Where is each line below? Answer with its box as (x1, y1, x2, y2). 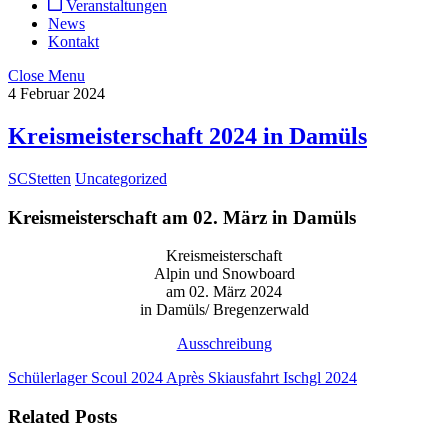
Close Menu (8, 67, 85, 84)
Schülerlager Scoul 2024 (8, 369, 163, 387)
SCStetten (8, 169, 71, 187)
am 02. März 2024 (166, 283, 282, 301)
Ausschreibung (176, 335, 272, 353)
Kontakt (48, 33, 99, 50)
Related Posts (8, 405, 117, 427)
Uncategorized (75, 169, 167, 187)
